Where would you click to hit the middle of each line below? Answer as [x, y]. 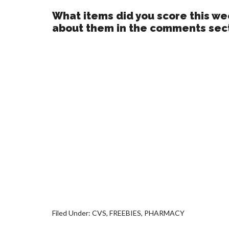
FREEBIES [125, 213]
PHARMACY [164, 213]
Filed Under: [72, 213]
